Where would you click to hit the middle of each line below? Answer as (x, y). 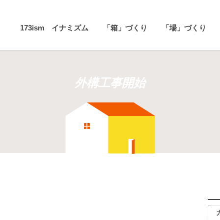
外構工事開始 (110, 83)
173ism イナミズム (55, 28)
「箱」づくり (125, 28)
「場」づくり (184, 28)
